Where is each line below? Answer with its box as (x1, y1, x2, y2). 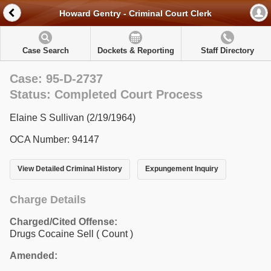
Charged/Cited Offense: (10, 216, 117, 227)
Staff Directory (200, 46, 254, 55)
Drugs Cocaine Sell (10, 228, 96, 239)
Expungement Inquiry (145, 165, 218, 174)
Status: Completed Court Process (10, 88, 203, 101)
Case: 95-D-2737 (10, 72, 103, 85)
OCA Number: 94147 (10, 134, 99, 145)
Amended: (10, 250, 57, 261)
